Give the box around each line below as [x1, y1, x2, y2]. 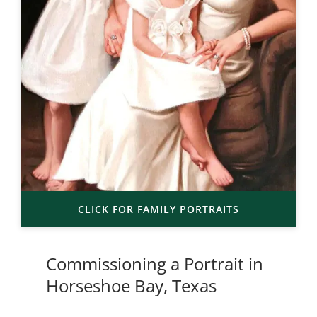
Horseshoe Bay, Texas [45, 273, 217, 297]
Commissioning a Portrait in [45, 251, 263, 275]
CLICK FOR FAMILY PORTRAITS [78, 202, 239, 216]
